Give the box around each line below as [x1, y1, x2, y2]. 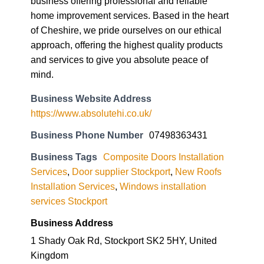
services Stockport [31, 149, 107, 160]
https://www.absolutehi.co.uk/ [31, 61, 151, 72]
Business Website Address [31, 47, 151, 58]
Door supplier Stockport [72, 120, 170, 131]
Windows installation [120, 134, 206, 146]
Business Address [31, 171, 113, 182]
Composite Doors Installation [103, 105, 224, 116]
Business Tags [31, 105, 97, 116]
